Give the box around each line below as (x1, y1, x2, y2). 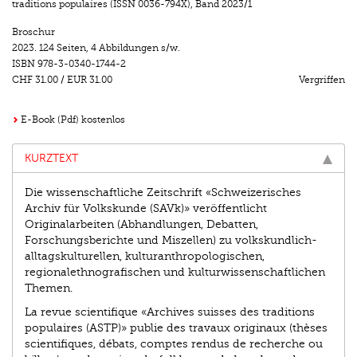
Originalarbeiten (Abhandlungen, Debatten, (25, 218, 258, 231)
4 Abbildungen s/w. (91, 42, 180, 54)
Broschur (12, 26, 55, 38)
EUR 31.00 (67, 74, 115, 86)
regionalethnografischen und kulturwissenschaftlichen (25, 266, 325, 279)
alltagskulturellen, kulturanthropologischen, (25, 250, 265, 263)
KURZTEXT (25, 152, 78, 165)
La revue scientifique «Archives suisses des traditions (25, 306, 315, 319)
